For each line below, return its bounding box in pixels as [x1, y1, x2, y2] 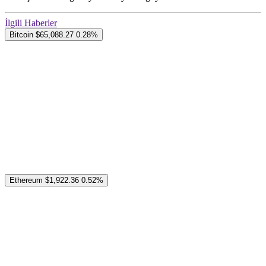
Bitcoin [9, 30, 33, 40]
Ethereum [9, 176, 43, 185]
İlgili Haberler [5, 18, 57, 28]
